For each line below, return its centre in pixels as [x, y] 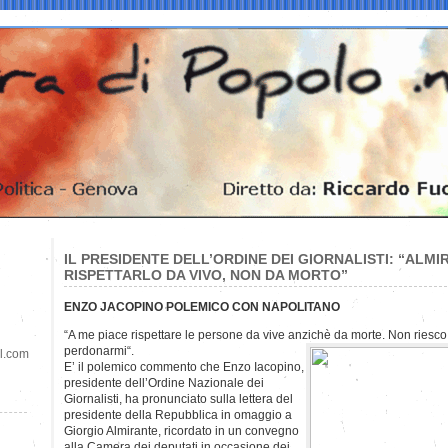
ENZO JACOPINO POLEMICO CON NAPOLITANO [202, 306]
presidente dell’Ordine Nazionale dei [164, 382]
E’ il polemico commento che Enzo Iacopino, [184, 366]
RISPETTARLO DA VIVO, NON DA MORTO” [206, 274]
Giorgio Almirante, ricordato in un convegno [181, 430]
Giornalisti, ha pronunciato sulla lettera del [178, 398]
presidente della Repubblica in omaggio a [178, 414]
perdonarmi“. [99, 350]
